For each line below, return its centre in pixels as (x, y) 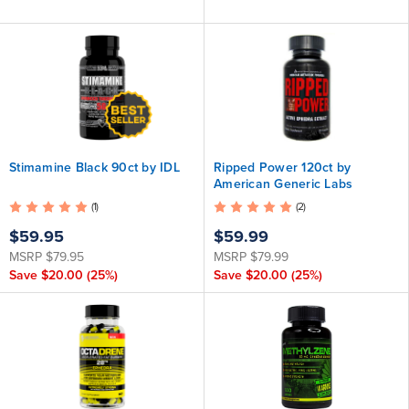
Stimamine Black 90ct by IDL (94, 168)
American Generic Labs (283, 184)
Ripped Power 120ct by (283, 168)
